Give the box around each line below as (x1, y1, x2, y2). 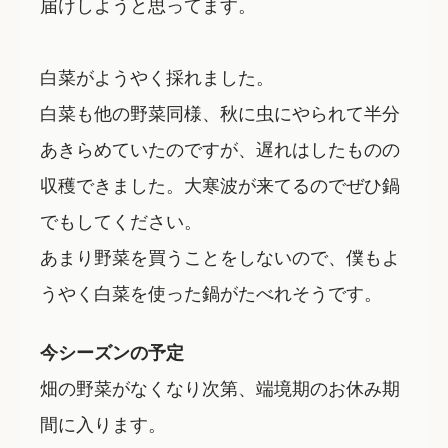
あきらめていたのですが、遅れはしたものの (40, 135, 400, 162)
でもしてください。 (40, 207, 202, 234)
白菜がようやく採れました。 (40, 63, 274, 90)
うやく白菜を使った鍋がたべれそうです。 (40, 279, 382, 306)
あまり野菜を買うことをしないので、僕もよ (40, 243, 400, 270)
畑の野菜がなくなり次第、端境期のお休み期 (40, 373, 400, 400)
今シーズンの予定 (40, 337, 184, 364)
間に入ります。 (40, 409, 166, 436)
